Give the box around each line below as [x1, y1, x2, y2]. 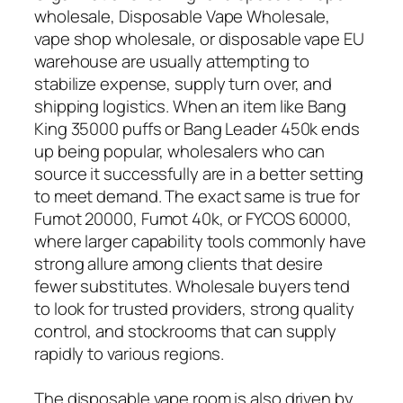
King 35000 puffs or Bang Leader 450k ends [34, 116, 360, 140]
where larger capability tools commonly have [34, 228, 366, 253]
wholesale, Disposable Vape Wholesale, [34, 4, 331, 28]
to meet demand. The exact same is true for [34, 184, 360, 208]
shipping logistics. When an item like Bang [34, 94, 346, 118]
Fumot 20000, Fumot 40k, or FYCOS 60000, [34, 206, 353, 230]
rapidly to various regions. [34, 341, 225, 365]
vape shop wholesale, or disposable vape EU [34, 26, 364, 50]
